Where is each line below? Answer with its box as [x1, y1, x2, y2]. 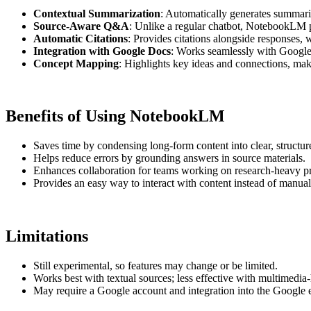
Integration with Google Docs [33, 44, 171, 57]
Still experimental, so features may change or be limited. [33, 260, 278, 272]
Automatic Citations [33, 32, 128, 44]
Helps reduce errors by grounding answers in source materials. [33, 152, 305, 165]
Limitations [6, 227, 88, 246]
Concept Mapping [33, 57, 119, 69]
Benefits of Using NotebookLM [6, 107, 225, 126]
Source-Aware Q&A [33, 19, 129, 32]
